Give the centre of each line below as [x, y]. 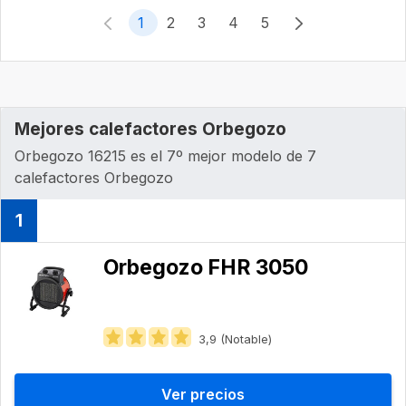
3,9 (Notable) [235, 338]
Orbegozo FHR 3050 [206, 267]
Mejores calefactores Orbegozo [150, 129]
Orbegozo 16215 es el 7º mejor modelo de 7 [165, 155]
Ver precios [203, 394]
